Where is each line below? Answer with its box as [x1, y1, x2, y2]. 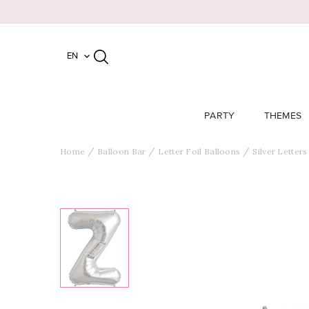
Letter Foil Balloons [158, 146, 241, 157]
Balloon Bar [97, 146, 146, 157]
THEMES [263, 110, 302, 122]
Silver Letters [252, 146, 308, 157]
